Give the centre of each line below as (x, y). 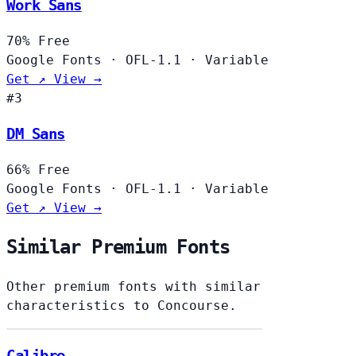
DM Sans (36, 133)
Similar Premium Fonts (118, 248)
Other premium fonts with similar (133, 287)
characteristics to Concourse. (122, 306)
